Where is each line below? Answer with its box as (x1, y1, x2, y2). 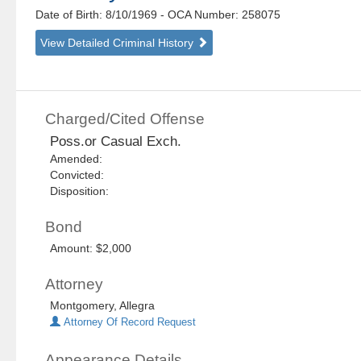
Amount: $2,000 (50, 242, 132, 255)
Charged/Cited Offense (45, 110, 205, 128)
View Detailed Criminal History (40, 36, 197, 50)
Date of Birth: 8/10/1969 (35, 8, 161, 22)
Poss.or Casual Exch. (50, 134, 182, 150)
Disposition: (50, 185, 110, 198)
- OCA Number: (160, 8, 239, 22)
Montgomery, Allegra (50, 299, 156, 313)
